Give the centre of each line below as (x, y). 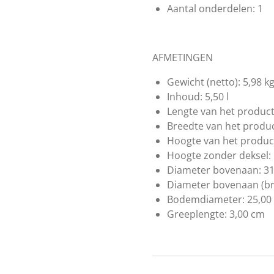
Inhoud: (185, 96)
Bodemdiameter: (206, 199)
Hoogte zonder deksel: (219, 155)
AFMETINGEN (183, 57)
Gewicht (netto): (204, 82)
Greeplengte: (197, 214)
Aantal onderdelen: (211, 8)
